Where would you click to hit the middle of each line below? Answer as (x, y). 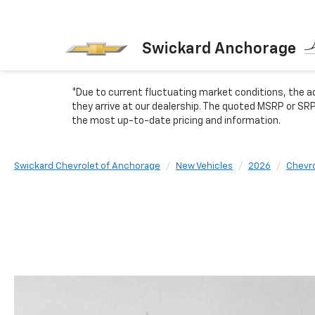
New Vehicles (204, 166)
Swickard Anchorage (219, 49)
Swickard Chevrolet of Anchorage (87, 166)
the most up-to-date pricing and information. (176, 121)
